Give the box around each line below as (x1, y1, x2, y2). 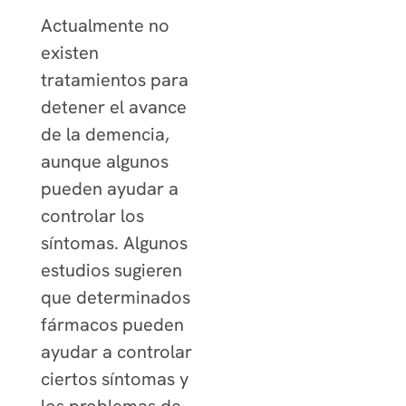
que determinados (40, 285, 190, 310)
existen (40, 41, 99, 65)
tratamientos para (40, 68, 188, 92)
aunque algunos (40, 150, 169, 174)
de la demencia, (40, 122, 169, 147)
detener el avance (40, 95, 187, 120)
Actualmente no (40, 14, 169, 38)
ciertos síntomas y (40, 367, 188, 391)
